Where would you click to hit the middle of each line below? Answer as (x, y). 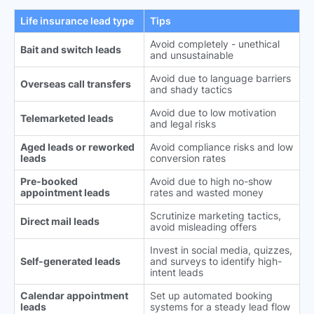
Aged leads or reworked (77, 146)
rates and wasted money (207, 192)
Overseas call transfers (76, 83)
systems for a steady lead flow (220, 306)
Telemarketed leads (67, 118)
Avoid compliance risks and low (221, 146)
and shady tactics (191, 89)
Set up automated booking (211, 295)
